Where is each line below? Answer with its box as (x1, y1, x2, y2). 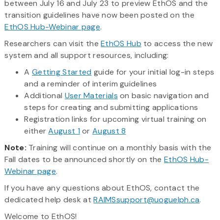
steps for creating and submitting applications (24, 102, 198, 112)
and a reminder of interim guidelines (24, 78, 157, 89)
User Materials (64, 90, 118, 101)
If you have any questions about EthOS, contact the (4, 182, 200, 193)
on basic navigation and (117, 90, 209, 101)
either (24, 125, 49, 136)
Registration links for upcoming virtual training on (24, 113, 207, 124)
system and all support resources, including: (4, 50, 169, 60)
